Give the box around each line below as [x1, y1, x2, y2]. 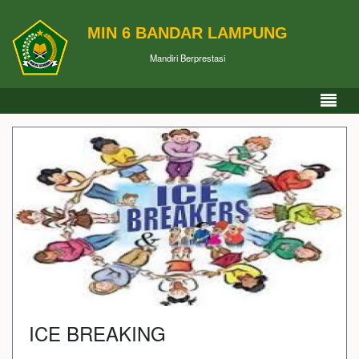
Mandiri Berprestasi [150, 50, 225, 64]
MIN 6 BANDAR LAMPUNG [87, 23, 288, 42]
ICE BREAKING [29, 318, 166, 347]
